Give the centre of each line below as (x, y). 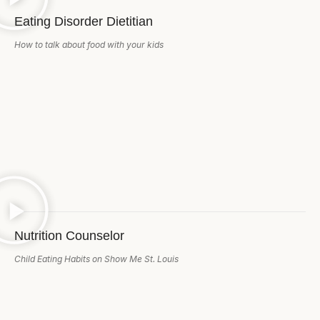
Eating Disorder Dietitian (84, 21)
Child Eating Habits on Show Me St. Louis (96, 259)
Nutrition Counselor (69, 235)
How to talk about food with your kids (89, 44)
